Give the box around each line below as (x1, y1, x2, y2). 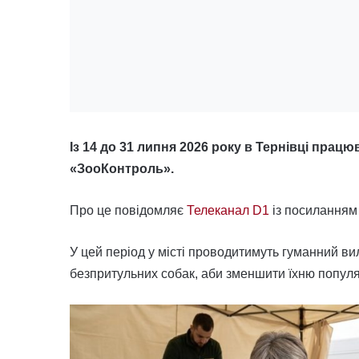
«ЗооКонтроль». (70, 162, 174, 175)
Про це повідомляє (70, 204, 187, 217)
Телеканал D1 (187, 204, 269, 217)
